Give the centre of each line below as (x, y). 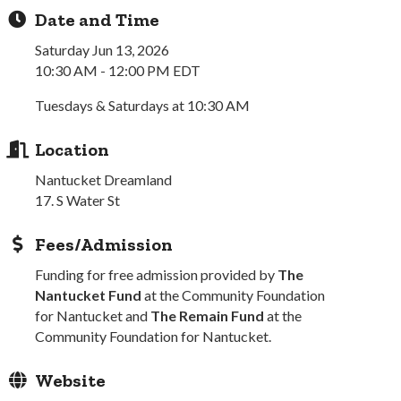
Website (71, 380)
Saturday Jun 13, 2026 (102, 50)
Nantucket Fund (89, 295)
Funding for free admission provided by (157, 274)
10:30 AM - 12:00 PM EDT (118, 70)
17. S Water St (78, 200)
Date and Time (98, 20)
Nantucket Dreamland (104, 179)
